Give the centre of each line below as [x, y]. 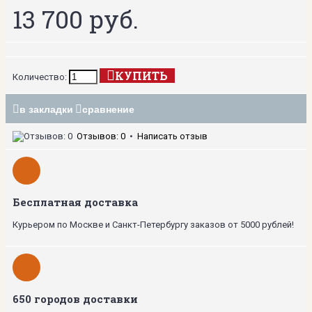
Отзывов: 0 [101, 136]
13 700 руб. [76, 18]
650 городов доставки [75, 298]
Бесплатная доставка [75, 202]
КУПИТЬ [141, 75]
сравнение [108, 109]
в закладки [46, 109]
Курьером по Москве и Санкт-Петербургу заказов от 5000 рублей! [153, 224]
